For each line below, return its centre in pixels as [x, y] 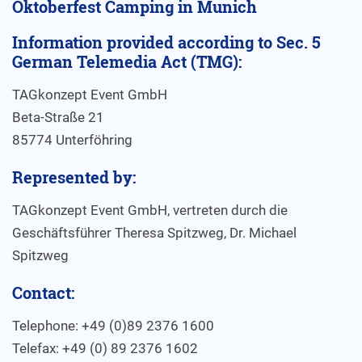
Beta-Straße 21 [58, 117]
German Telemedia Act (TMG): [127, 61]
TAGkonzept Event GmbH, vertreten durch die [150, 210]
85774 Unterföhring [72, 140]
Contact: [43, 293]
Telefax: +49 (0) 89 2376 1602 [105, 348]
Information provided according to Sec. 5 [166, 42]
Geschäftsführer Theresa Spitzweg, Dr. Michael [154, 233]
